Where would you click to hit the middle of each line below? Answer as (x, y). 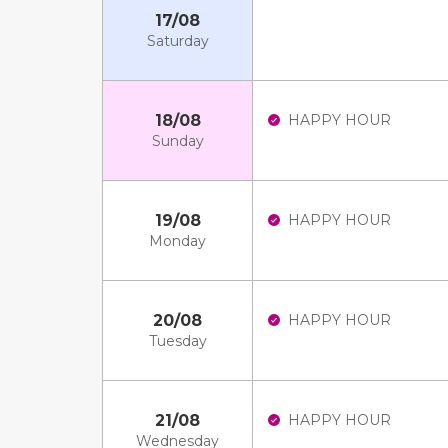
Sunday (177, 141)
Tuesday (177, 341)
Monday (177, 241)
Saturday (177, 41)
